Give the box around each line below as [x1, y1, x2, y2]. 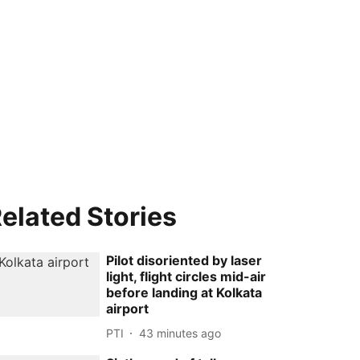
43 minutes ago [139, 325, 222, 340]
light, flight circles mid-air [106, 268, 267, 284]
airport [106, 301, 149, 317]
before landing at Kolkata [106, 284, 263, 301]
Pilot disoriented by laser [106, 252, 263, 268]
